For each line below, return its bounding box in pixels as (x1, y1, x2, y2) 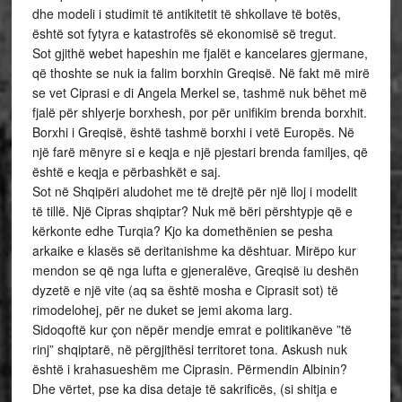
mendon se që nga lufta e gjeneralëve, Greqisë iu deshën (31, 261, 359, 279)
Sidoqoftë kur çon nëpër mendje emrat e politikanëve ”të (31, 320, 352, 338)
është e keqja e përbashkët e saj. (31, 162, 221, 180)
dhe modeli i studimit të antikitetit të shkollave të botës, (31, 4, 341, 22)
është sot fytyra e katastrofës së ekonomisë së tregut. (31, 24, 336, 42)
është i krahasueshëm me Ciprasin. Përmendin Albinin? (31, 360, 347, 378)
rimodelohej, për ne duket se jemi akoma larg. (31, 301, 293, 319)
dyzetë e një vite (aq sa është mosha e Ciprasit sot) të (31, 281, 338, 299)
